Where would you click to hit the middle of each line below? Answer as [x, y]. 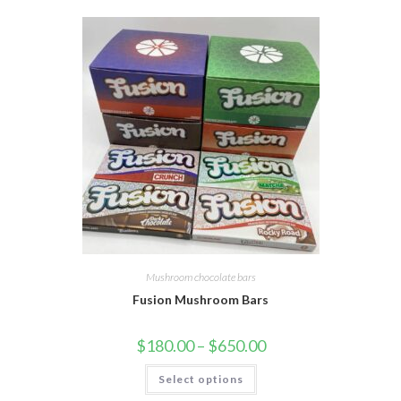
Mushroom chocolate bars [200, 277]
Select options [200, 379]
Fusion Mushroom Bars [200, 299]
